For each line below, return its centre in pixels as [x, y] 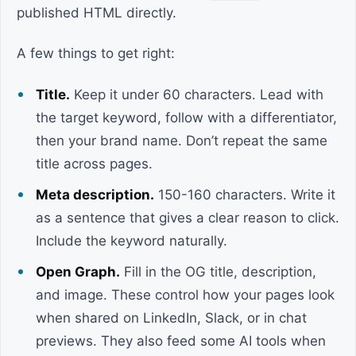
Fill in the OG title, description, [218, 272]
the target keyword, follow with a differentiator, [186, 118]
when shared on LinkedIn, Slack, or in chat [171, 318]
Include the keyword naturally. [132, 241]
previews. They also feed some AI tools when [181, 341]
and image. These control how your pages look [185, 295]
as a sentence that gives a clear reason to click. [188, 218]
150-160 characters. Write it [245, 195]
